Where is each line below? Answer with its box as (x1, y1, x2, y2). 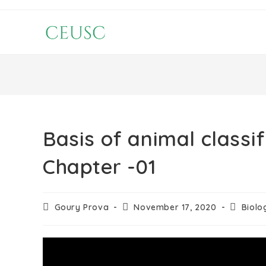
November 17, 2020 (134, 202, 217, 213)
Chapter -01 (43, 154, 157, 179)
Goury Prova (54, 202, 109, 213)
